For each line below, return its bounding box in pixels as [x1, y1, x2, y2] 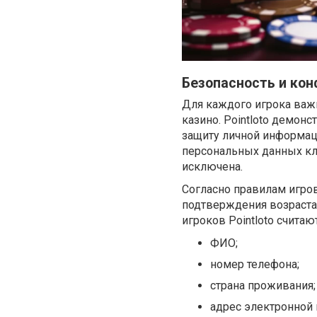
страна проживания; [210, 278, 316, 292]
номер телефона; [210, 257, 299, 271]
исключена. [182, 159, 243, 173]
